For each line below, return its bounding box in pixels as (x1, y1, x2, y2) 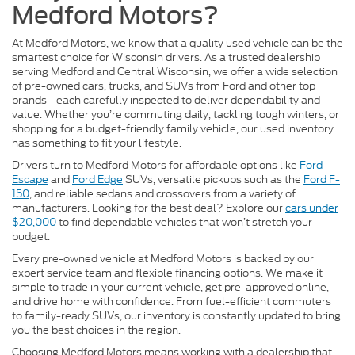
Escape (12, 172, 48, 188)
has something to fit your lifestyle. (12, 136, 181, 151)
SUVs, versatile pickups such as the (123, 172, 303, 188)
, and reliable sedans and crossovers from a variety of (29, 186, 296, 202)
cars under (285, 200, 338, 216)
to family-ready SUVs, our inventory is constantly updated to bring (12, 308, 341, 324)
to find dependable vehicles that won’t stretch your (56, 215, 312, 231)
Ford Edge (72, 172, 123, 188)
